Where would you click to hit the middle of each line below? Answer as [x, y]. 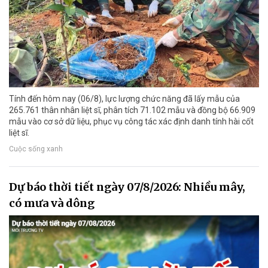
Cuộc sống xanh [36, 149]
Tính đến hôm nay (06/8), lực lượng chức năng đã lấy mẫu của [124, 99]
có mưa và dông [52, 203]
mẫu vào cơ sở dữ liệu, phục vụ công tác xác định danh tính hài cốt [131, 122]
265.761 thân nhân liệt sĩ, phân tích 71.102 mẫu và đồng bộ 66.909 [132, 110]
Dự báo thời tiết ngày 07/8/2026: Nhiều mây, [127, 187]
